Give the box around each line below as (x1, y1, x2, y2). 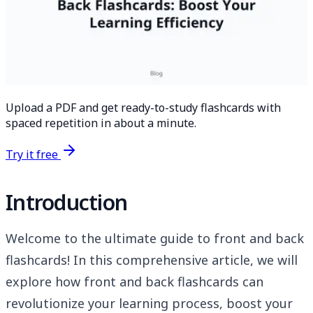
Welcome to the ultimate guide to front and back (6, 230, 304, 247)
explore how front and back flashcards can (6, 273, 263, 291)
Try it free (6, 147, 61, 163)
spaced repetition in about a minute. (6, 115, 196, 131)
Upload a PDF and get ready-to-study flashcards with (6, 100, 281, 116)
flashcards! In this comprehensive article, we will (6, 252, 298, 269)
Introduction (6, 188, 127, 217)
